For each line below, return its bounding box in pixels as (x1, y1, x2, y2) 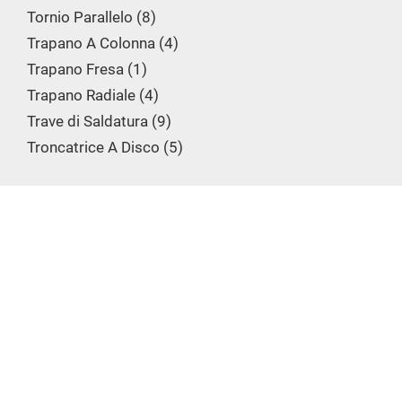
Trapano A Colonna (27, 34, 155, 52)
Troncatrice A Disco (27, 138, 160, 156)
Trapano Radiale (27, 86, 135, 104)
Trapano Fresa (27, 60, 124, 78)
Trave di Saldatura (27, 112, 148, 130)
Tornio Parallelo (27, 8, 133, 26)
